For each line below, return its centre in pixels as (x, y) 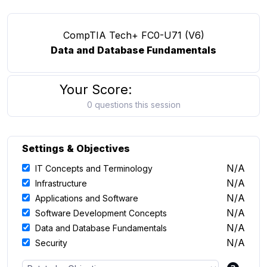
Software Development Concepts (101, 213)
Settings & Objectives (76, 148)
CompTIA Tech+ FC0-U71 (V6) (133, 35)
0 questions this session (133, 105)
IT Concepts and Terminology (94, 168)
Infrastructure (61, 183)
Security (51, 243)
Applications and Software (87, 198)
